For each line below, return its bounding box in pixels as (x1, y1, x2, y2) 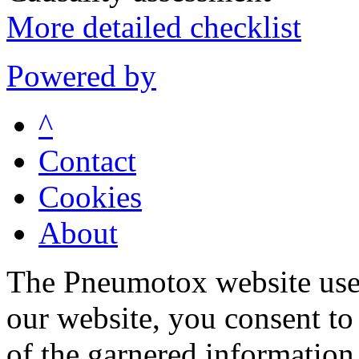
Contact (38, 143, 136, 179)
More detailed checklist (6, 10, 301, 45)
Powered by (6, 58, 156, 94)
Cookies (38, 179, 142, 215)
